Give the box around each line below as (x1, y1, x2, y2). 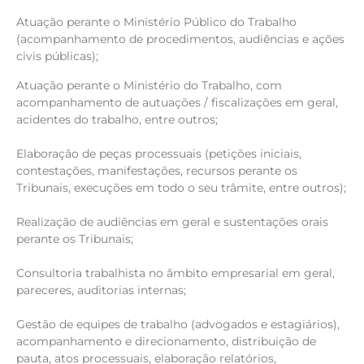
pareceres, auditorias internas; (16, 282, 186, 297)
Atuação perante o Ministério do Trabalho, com (16, 77, 282, 93)
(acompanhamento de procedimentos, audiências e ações (16, 32, 344, 47)
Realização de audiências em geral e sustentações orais (16, 214, 328, 229)
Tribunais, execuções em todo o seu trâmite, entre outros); (16, 180, 346, 195)
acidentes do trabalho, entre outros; (16, 111, 218, 127)
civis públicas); (16, 49, 98, 64)
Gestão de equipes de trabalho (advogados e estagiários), (16, 316, 340, 331)
